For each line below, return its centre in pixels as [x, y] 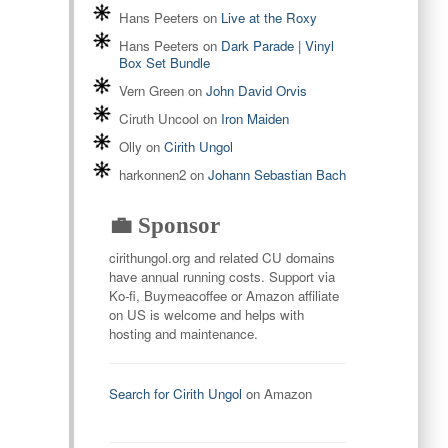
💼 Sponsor [164, 226]
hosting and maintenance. [183, 334]
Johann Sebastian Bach [276, 175]
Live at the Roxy [268, 18]
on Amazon [276, 394]
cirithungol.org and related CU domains [221, 258]
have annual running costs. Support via [221, 277]
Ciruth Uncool [158, 119]
